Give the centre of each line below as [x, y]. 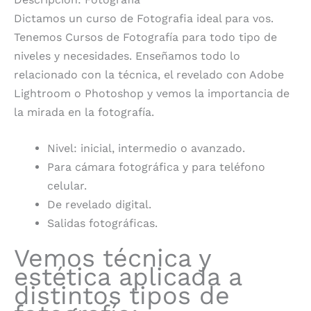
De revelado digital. [99, 205]
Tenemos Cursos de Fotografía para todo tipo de [145, 37]
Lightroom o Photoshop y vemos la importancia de [152, 93]
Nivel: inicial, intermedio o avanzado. [146, 149]
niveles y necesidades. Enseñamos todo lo [127, 56]
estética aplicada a [128, 277]
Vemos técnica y [112, 259]
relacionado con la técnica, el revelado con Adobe [149, 74]
